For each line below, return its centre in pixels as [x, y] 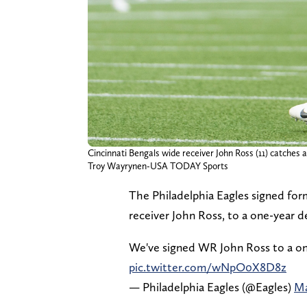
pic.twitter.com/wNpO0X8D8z [208, 267]
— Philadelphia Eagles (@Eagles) [211, 286]
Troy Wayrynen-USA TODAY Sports [158, 165]
